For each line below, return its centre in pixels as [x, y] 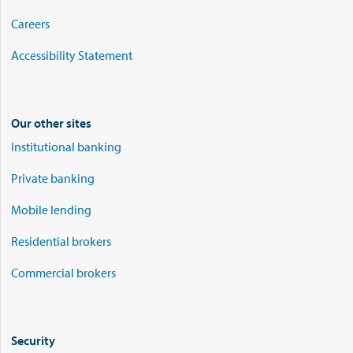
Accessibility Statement [72, 55]
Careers [30, 23]
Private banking [53, 178]
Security [33, 340]
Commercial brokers [63, 272]
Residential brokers [61, 241]
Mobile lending [51, 209]
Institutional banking [66, 146]
